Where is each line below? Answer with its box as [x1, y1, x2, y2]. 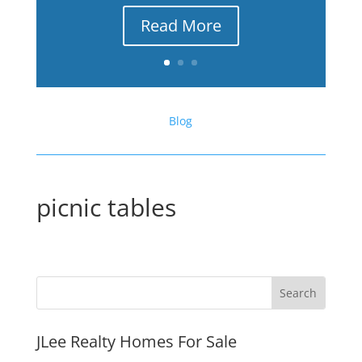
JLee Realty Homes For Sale [36, 330, 237, 352]
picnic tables [36, 191, 176, 224]
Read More [140, 15, 221, 37]
